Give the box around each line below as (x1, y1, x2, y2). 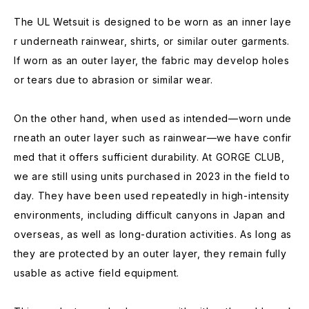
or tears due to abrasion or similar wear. (14, 74, 213, 86)
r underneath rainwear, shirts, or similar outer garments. (14, 35, 290, 48)
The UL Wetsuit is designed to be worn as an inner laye (14, 16, 292, 28)
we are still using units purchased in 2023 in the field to (14, 170, 290, 183)
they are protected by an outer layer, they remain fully (14, 248, 287, 260)
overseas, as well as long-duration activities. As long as (14, 228, 292, 241)
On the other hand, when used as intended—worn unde (14, 112, 292, 125)
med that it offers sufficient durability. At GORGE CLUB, (14, 151, 285, 163)
